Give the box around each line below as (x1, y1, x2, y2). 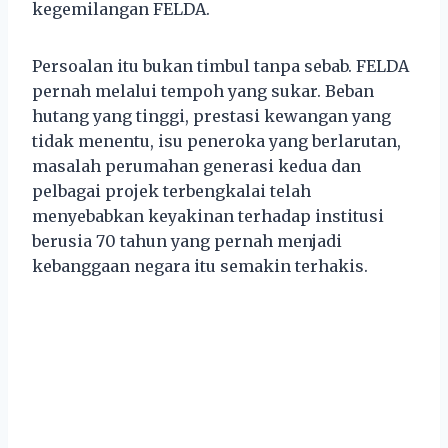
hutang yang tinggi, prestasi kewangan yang (32, 105, 391, 126)
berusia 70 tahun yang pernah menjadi (32, 230, 342, 251)
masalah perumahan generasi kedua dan (32, 155, 361, 176)
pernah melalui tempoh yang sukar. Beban (32, 80, 374, 101)
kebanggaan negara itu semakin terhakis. (32, 255, 368, 276)
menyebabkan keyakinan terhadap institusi (32, 205, 384, 226)
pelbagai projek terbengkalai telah (32, 180, 311, 201)
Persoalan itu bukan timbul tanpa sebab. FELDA (32, 55, 409, 76)
